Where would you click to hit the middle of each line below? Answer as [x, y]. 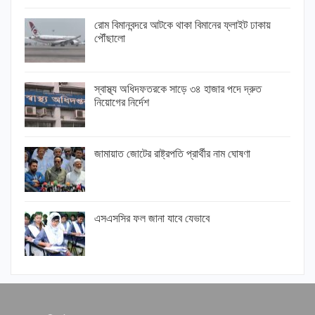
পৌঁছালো [110, 38]
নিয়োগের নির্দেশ [122, 103]
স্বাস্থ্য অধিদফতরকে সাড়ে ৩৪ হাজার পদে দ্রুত [178, 89]
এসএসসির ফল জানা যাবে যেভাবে [152, 218]
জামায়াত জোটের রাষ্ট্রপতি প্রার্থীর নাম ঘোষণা [172, 154]
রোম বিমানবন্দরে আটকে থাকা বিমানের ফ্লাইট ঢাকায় [182, 25]
